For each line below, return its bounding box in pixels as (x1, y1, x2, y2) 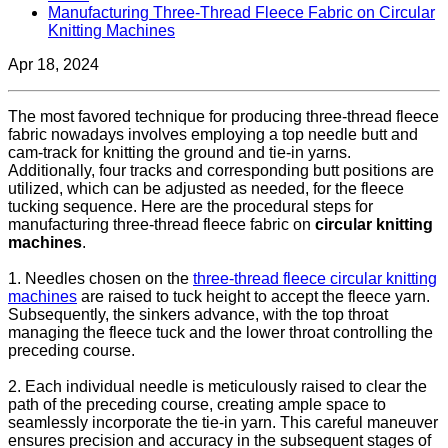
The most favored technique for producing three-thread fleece (8, 107, 439, 125)
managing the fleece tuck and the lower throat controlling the (8, 323, 433, 341)
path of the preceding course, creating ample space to (8, 395, 386, 413)
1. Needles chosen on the (8, 269, 193, 287)
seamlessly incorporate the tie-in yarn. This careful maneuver (8, 413, 438, 431)
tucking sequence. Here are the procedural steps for (8, 197, 373, 215)
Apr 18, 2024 (8, 55, 99, 73)
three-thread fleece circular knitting (193, 269, 437, 287)
